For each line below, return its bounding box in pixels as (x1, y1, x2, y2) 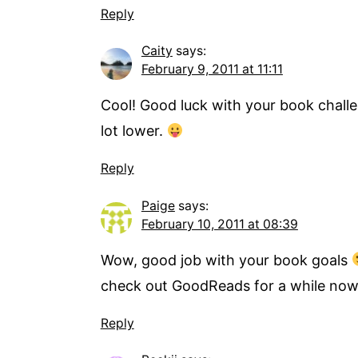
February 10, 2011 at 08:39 (141, 216, 298, 232)
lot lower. (100, 122, 167, 140)
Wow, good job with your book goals (100, 251, 352, 268)
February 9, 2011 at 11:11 (141, 62, 283, 78)
